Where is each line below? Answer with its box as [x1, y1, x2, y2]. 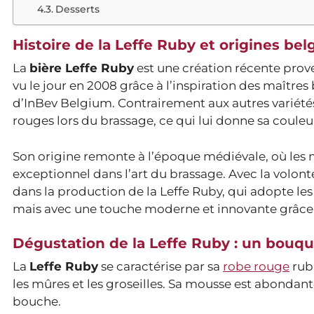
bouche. [13, 294, 61, 309]
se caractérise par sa [98, 259, 223, 274]
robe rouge [223, 259, 289, 274]
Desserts [55, 4, 100, 15]
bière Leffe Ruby [29, 61, 134, 76]
